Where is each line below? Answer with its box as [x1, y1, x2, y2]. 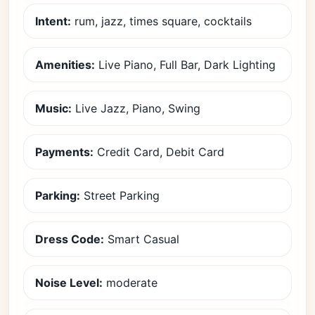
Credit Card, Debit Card [94, 145, 224, 159]
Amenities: [35, 58, 95, 72]
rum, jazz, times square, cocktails [71, 14, 252, 28]
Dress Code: [35, 232, 104, 246]
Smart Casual [104, 232, 179, 246]
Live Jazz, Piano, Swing [72, 101, 200, 115]
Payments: [35, 145, 94, 159]
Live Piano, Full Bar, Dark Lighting [95, 58, 276, 72]
